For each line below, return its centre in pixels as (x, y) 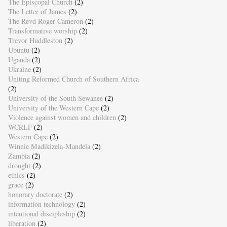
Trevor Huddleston (35, 40)
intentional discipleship (41, 213)
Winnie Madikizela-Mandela (49, 146)
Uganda (19, 59)
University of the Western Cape (53, 107)
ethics (16, 175)
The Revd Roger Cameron (45, 21)
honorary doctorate (35, 194)
